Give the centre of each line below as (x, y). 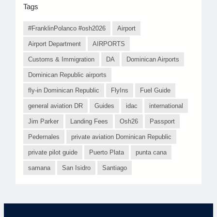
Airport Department (54, 44)
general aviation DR (55, 106)
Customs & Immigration (61, 59)
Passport (162, 121)
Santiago (115, 168)
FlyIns (120, 90)
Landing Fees (89, 121)
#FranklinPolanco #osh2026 (67, 28)
